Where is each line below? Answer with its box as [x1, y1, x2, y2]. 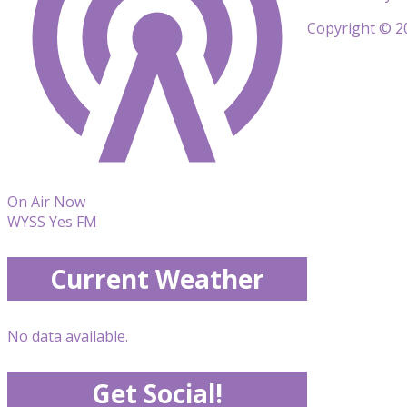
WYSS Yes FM [7, 212, 97, 232]
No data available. [7, 326, 128, 346]
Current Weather [50, 262, 264, 296]
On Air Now [7, 192, 85, 212]
